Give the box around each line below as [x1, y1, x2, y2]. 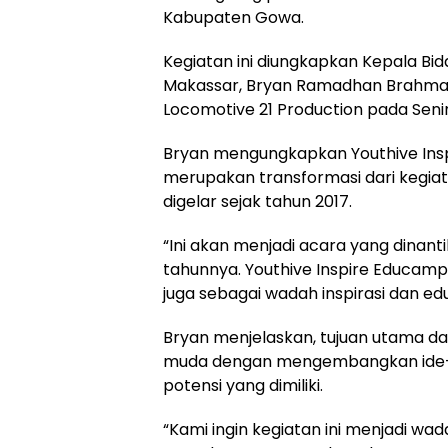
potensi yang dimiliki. [163, 373, 323, 397]
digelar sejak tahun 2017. [163, 189, 352, 213]
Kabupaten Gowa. [163, 5, 304, 29]
